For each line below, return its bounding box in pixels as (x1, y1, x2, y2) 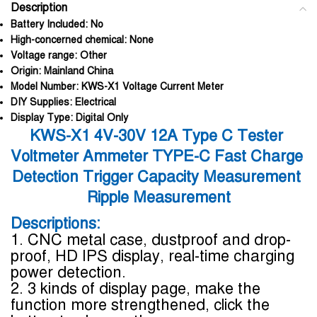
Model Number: (11, 81, 81, 93)
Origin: (11, 65, 44, 77)
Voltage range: (11, 50, 80, 62)
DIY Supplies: (11, 96, 75, 108)
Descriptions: (11, 214, 100, 233)
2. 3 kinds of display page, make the (11, 279, 260, 298)
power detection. (11, 263, 126, 282)
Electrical (75, 96, 116, 108)
